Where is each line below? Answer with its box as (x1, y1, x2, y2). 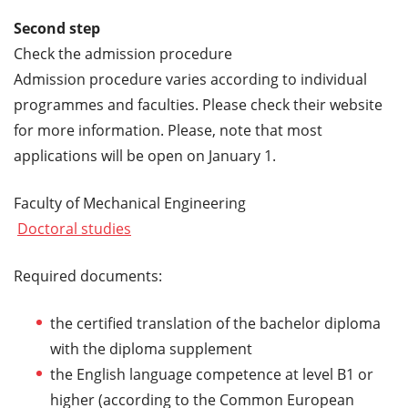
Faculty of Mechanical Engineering (14, 192, 250, 213)
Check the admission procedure (14, 43, 232, 64)
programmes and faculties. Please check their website (14, 94, 382, 115)
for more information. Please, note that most (14, 119, 322, 140)
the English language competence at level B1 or (50, 363, 373, 384)
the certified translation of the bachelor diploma (50, 312, 381, 333)
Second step (14, 17, 100, 38)
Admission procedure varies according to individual (14, 68, 367, 89)
